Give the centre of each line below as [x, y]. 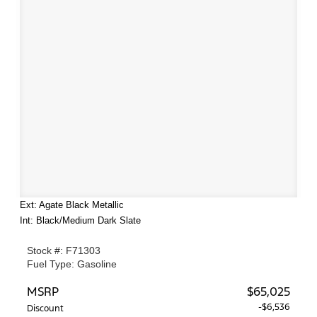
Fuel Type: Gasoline [72, 264]
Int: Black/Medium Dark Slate [80, 220]
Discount [45, 309]
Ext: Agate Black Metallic [72, 205]
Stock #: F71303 [64, 250]
